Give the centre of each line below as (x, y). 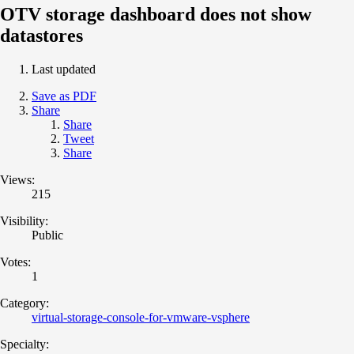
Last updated (64, 69)
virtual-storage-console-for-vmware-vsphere (141, 317)
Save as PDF (64, 96)
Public (47, 235)
